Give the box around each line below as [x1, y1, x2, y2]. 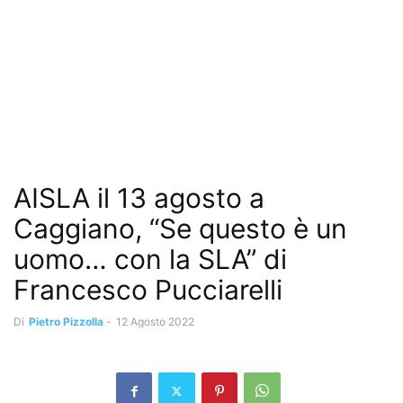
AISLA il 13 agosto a [13, 182, 264, 214]
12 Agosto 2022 [116, 315, 194, 328]
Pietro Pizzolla [29, 315, 103, 328]
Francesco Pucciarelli [13, 273, 282, 306]
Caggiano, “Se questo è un [13, 212, 347, 245]
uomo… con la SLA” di [13, 243, 287, 275]
